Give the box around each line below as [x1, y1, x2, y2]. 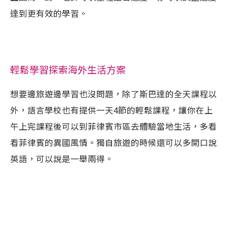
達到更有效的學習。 [10, 7, 88, 19]
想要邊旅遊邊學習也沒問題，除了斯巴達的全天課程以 [10, 88, 217, 100]
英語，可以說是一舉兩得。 [10, 153, 113, 165]
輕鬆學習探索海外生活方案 [10, 63, 126, 77]
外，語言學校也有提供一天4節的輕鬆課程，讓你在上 [10, 104, 213, 116]
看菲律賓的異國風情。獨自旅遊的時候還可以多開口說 [10, 136, 217, 148]
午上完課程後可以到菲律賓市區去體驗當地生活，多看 [10, 120, 217, 132]
